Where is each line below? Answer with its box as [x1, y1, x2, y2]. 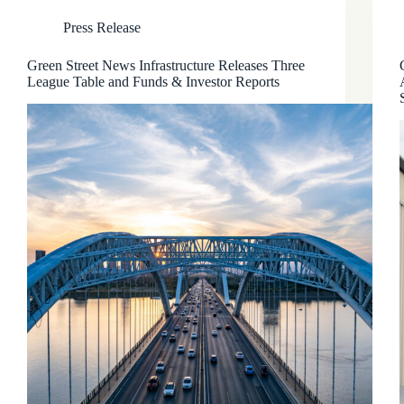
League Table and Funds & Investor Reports [27, 74, 280, 89]
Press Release [63, 20, 141, 35]
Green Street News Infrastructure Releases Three [27, 58, 305, 73]
